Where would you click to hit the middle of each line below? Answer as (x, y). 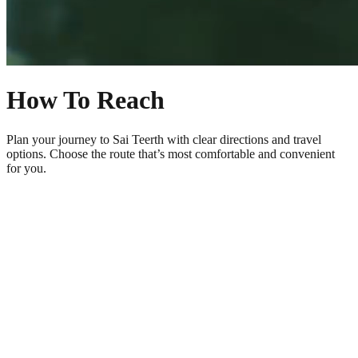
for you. (26, 168)
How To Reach (86, 100)
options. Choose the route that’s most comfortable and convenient (171, 153)
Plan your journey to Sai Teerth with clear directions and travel (164, 139)
